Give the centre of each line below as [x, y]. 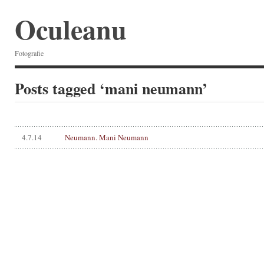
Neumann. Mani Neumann [106, 137]
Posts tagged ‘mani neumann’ [111, 88]
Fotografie [29, 53]
